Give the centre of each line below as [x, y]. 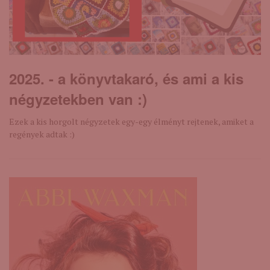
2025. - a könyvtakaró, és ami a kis [126, 78]
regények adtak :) [42, 134]
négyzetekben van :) [78, 99]
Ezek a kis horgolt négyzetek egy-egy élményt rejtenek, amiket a [131, 121]
